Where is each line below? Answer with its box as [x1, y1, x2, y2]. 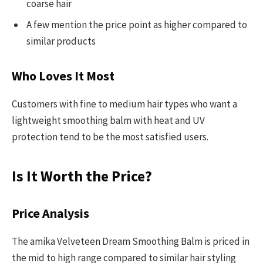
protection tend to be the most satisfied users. [12, 130, 208, 143]
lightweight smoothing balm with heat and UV [12, 113, 205, 127]
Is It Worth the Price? [12, 166, 152, 186]
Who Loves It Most [12, 68, 114, 85]
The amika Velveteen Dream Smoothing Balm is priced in [12, 234, 249, 248]
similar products [26, 34, 96, 48]
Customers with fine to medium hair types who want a [12, 97, 237, 110]
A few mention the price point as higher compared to [26, 18, 247, 31]
